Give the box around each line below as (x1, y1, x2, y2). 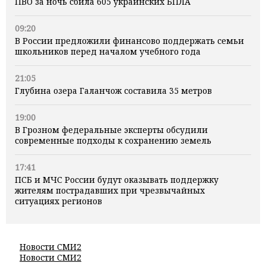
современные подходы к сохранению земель (15, 135, 211, 147)
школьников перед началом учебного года (15, 46, 201, 58)
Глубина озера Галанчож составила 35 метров (15, 85, 212, 97)
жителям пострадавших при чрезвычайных (15, 185, 205, 197)
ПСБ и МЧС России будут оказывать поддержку (15, 174, 218, 186)
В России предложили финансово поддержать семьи (15, 35, 244, 47)
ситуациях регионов (15, 195, 102, 207)
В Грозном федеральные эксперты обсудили (15, 124, 208, 136)
